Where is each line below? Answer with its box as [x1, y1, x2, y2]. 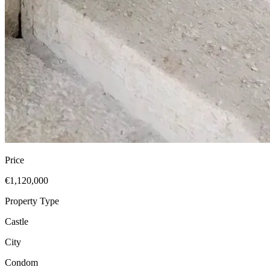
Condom [5, 257, 38, 268]
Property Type [5, 195, 59, 206]
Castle [5, 216, 28, 227]
